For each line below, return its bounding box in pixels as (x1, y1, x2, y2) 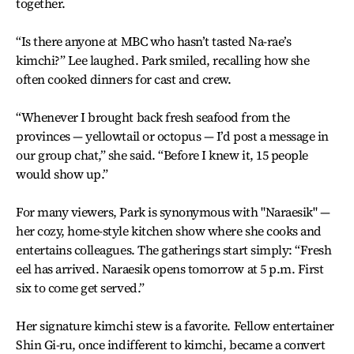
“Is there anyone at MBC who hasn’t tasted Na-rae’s (16, 32, 292, 50)
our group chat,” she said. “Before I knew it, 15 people (16, 146, 308, 164)
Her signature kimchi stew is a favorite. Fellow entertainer (16, 317, 334, 334)
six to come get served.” (16, 279, 145, 296)
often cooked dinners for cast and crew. (16, 70, 232, 88)
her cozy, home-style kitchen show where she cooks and (16, 222, 322, 239)
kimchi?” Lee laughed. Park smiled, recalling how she (16, 51, 310, 69)
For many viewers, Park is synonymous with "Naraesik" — (16, 203, 330, 220)
